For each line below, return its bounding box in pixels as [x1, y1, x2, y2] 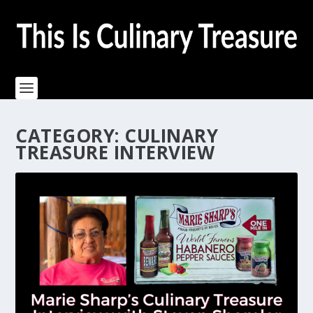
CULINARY [124, 123, 219, 148]
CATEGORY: [15, 123, 125, 148]
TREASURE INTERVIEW [15, 140, 215, 165]
